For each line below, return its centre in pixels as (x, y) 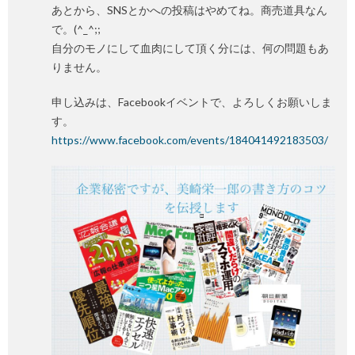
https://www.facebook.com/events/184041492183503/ (190, 140)
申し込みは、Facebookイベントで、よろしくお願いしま (192, 102)
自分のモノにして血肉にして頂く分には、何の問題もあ (190, 48)
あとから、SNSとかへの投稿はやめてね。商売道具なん (189, 10)
